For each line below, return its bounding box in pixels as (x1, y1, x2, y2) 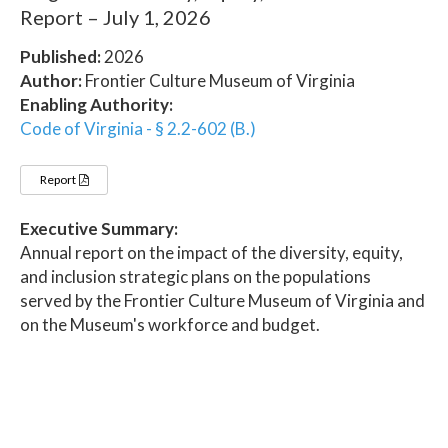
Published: (20, 45, 101, 67)
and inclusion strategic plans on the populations (20, 265, 371, 287)
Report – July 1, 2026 (20, 4, 211, 29)
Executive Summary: (20, 217, 178, 239)
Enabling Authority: (20, 93, 173, 115)
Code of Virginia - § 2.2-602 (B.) (20, 117, 256, 139)
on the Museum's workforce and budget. (20, 313, 320, 335)
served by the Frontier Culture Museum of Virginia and (20, 289, 425, 311)
